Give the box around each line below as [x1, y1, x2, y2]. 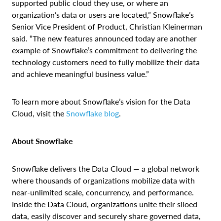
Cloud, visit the [12, 108, 66, 118]
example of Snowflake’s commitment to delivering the [12, 45, 197, 55]
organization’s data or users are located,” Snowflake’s [12, 9, 194, 19]
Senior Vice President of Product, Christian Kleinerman [12, 21, 202, 31]
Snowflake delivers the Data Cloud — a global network [12, 163, 199, 173]
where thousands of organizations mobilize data [12, 175, 179, 185]
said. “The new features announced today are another [12, 33, 197, 43]
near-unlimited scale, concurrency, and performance [12, 187, 192, 197]
